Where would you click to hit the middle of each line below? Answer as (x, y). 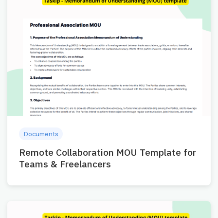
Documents (41, 134)
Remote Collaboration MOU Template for (108, 152)
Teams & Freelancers (65, 164)
